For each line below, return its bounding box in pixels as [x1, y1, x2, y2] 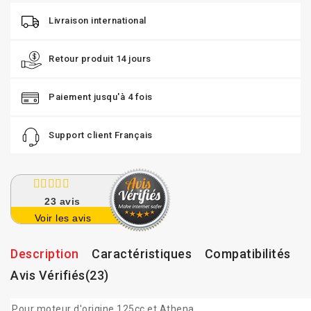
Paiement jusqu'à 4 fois [49, 92, 153, 103]
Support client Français [49, 130, 153, 141]
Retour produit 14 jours [49, 53, 151, 65]
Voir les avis [34, 212, 92, 224]
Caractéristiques [92, 246, 192, 262]
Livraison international [49, 15, 146, 26]
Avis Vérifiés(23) [10, 268, 109, 283]
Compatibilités [204, 246, 291, 262]
